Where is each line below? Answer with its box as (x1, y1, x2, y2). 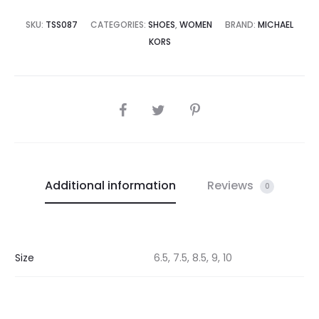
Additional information (45, 177, 176, 194)
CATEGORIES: (90, 19, 148, 31)
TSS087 (46, 19, 78, 31)
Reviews (207, 177, 256, 194)
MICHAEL (258, 19, 293, 31)
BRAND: (225, 19, 258, 31)
